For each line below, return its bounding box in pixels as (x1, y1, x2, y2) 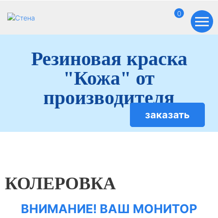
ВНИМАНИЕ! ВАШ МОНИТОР (21, 201, 197, 216)
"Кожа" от (63, 67, 155, 89)
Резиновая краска (31, 48, 187, 70)
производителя (43, 87, 175, 109)
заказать (145, 109, 190, 121)
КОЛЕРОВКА (5, 174, 116, 193)
